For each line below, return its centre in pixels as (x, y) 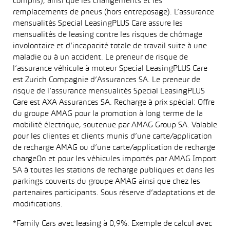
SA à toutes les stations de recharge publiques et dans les (114, 170)
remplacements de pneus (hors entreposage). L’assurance (113, 12)
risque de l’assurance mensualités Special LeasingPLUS (109, 91)
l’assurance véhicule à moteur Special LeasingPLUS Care (110, 69)
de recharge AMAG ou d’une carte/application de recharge (114, 148)
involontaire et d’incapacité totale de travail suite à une (110, 46)
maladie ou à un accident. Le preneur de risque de (100, 57)
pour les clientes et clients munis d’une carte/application (112, 137)
